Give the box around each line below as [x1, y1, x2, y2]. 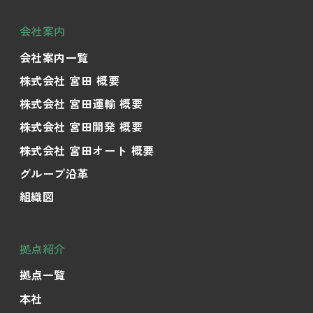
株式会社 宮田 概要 [19, 72, 120, 89]
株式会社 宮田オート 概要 [19, 141, 154, 159]
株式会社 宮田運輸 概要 [19, 95, 143, 112]
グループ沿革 [19, 164, 89, 182]
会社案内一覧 [19, 48, 89, 66]
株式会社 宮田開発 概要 [19, 118, 143, 136]
